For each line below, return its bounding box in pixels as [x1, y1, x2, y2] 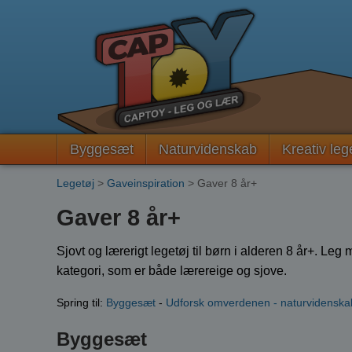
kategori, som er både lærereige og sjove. [57, 263, 287, 277]
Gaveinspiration [107, 177, 185, 189]
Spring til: [57, 295, 106, 309]
